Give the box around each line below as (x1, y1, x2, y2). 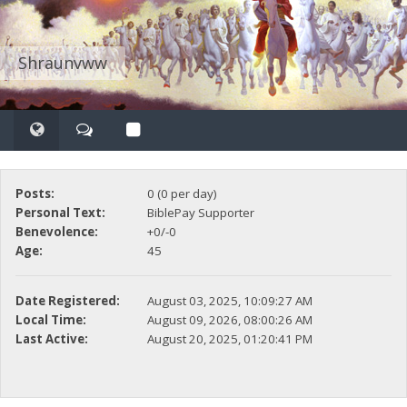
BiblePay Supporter (146, 204, 254, 222)
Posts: (15, 185, 55, 203)
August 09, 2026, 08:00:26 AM (146, 312, 313, 329)
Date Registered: (15, 293, 120, 310)
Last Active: (15, 331, 88, 348)
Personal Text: (15, 204, 105, 222)
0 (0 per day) (146, 185, 217, 203)
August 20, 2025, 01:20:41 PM (146, 331, 313, 348)
